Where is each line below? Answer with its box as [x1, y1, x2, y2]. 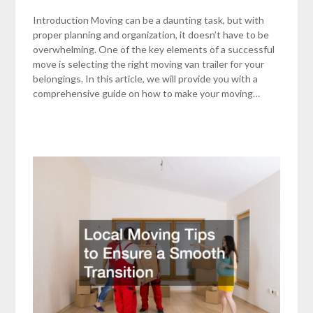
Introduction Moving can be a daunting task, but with [33, 13, 265, 26]
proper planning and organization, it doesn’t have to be [33, 28, 270, 41]
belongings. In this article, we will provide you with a [33, 72, 259, 85]
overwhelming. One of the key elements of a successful [33, 43, 275, 55]
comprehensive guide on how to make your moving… [33, 87, 261, 99]
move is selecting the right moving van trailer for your [33, 57, 265, 70]
